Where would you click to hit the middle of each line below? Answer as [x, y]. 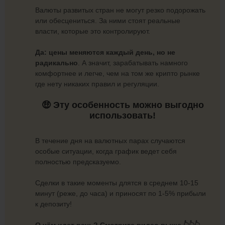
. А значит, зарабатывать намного [133, 63]
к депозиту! [53, 204]
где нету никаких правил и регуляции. [97, 84]
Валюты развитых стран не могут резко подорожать [120, 10]
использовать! [123, 115]
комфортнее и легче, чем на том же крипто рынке [118, 73]
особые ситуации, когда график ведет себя [106, 151]
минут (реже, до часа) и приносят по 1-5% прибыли [121, 194]
